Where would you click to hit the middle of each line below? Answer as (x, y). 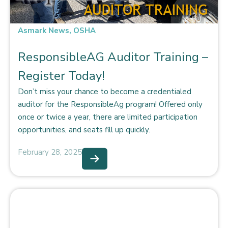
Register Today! (61, 76)
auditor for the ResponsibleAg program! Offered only (110, 104)
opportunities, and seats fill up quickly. (84, 130)
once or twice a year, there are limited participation (108, 117)
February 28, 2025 (50, 152)
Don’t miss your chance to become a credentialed (105, 91)
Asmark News (44, 31)
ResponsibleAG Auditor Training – (113, 57)
